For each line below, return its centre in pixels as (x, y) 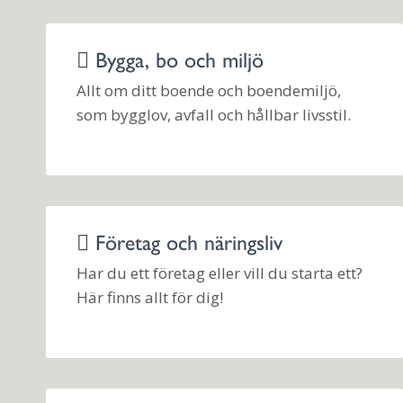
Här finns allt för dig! (150, 298)
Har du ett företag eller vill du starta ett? (219, 273)
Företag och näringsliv (186, 241)
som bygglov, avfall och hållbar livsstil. (214, 115)
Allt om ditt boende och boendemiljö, (209, 91)
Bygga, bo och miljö (176, 58)
